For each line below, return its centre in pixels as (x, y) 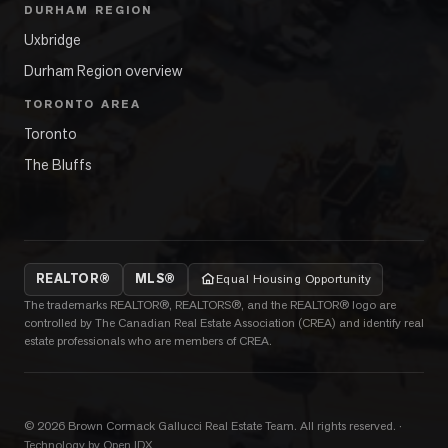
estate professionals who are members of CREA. (148, 340)
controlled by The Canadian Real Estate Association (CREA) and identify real (224, 322)
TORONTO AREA (82, 104)
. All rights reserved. (345, 425)
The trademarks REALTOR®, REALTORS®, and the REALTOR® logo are (210, 304)
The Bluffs (58, 164)
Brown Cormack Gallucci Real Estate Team (181, 425)
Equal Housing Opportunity (294, 278)
